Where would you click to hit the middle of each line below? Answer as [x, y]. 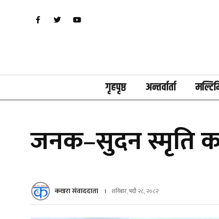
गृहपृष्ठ [116, 88]
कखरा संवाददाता [77, 191]
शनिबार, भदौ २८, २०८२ [135, 191]
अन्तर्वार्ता [161, 88]
